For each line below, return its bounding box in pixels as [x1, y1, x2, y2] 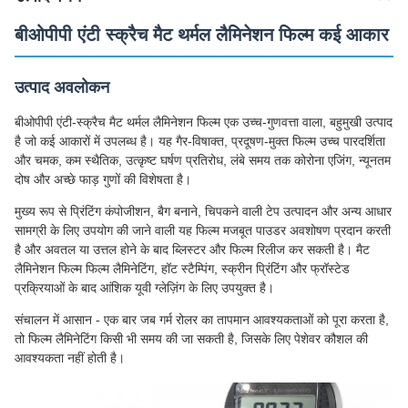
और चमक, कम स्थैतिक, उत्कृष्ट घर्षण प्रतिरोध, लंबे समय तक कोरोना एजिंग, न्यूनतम [15, 153, 391, 168]
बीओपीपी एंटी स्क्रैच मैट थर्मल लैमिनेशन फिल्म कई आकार [15, 25, 389, 45]
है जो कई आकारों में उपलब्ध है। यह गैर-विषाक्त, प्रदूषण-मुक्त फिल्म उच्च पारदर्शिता [15, 134, 385, 148]
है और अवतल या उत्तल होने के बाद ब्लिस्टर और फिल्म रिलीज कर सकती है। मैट [15, 242, 370, 257]
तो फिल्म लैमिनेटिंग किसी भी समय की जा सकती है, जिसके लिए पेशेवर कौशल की [15, 331, 368, 346]
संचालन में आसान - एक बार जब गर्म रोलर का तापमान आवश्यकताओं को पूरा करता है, [15, 312, 389, 327]
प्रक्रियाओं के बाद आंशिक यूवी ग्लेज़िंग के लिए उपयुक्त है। [15, 280, 274, 295]
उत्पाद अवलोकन [15, 78, 109, 97]
